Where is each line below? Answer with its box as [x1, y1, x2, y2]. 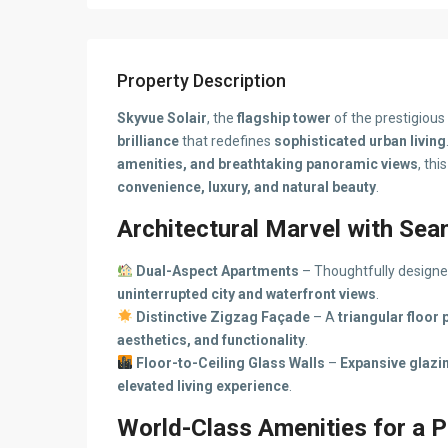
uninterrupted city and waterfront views [117, 286, 376, 302]
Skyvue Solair [117, 110, 207, 126]
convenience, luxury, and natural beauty [117, 179, 376, 195]
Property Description [117, 70, 286, 91]
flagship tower [237, 110, 331, 126]
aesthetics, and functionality [117, 332, 305, 348]
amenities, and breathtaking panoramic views [117, 156, 418, 172]
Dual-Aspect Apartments [135, 263, 299, 279]
